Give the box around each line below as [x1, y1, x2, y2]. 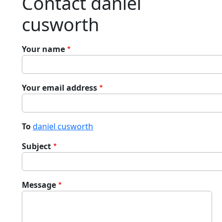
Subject [22, 141, 51, 152]
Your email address [22, 82, 97, 93]
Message [22, 179, 56, 190]
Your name [22, 44, 65, 55]
